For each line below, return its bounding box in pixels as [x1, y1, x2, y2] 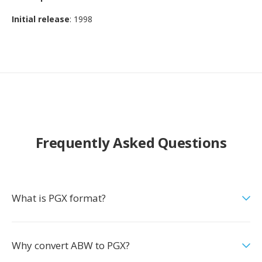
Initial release [12, 13, 70, 25]
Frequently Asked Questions [35, 133, 227, 152]
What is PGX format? [12, 191, 106, 205]
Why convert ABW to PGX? [12, 239, 130, 252]
